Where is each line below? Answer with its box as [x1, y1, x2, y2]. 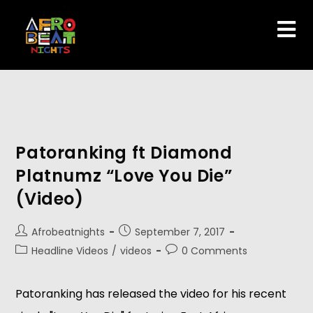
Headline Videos [31, 244, 109, 258]
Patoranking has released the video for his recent [15, 286, 287, 302]
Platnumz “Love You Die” [15, 164, 233, 187]
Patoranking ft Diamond [15, 141, 233, 164]
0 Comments [182, 244, 248, 258]
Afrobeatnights [31, 225, 105, 239]
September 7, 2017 [135, 225, 226, 239]
